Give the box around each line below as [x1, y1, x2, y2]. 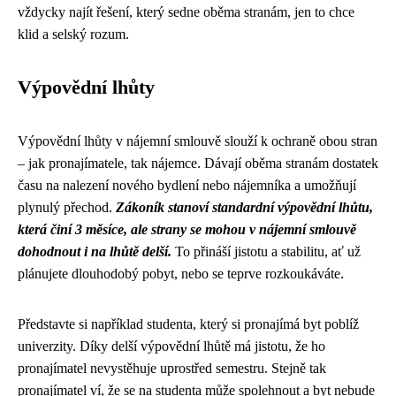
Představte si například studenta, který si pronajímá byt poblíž [18, 316, 359, 331]
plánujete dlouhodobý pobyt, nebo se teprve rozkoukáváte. [18, 266, 344, 281]
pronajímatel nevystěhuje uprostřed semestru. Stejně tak [18, 361, 326, 376]
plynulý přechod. [18, 200, 116, 215]
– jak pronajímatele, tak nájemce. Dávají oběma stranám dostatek [18, 156, 378, 171]
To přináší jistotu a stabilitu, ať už [171, 244, 361, 259]
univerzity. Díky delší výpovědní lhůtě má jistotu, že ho [18, 339, 325, 354]
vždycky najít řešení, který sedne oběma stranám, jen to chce [18, 4, 354, 19]
